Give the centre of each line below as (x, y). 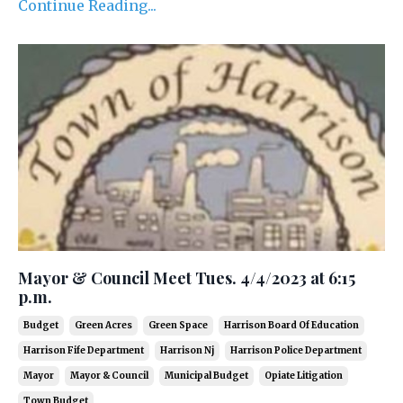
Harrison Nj (187, 350)
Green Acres (103, 325)
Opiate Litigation (304, 375)
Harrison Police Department (296, 350)
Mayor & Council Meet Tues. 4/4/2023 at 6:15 (187, 278)
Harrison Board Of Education (291, 325)
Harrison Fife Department (84, 350)
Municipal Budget (206, 375)
